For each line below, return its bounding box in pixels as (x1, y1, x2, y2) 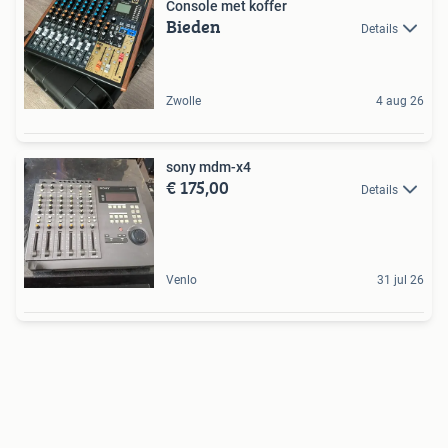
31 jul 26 (377, 273, 424, 287)
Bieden (166, 13, 221, 40)
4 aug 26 (376, 94, 424, 108)
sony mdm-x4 (166, 159, 251, 175)
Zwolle (166, 94, 201, 108)
